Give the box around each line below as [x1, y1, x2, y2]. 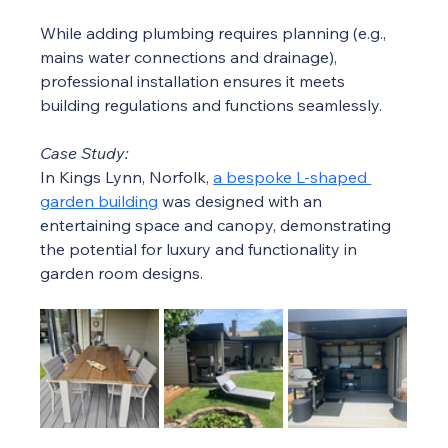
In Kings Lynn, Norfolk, [40, 167, 214, 188]
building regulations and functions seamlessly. [40, 95, 383, 116]
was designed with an [158, 191, 327, 212]
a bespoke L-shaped [213, 167, 372, 188]
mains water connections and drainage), [40, 47, 342, 68]
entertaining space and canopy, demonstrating [40, 215, 396, 236]
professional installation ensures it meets [40, 71, 350, 92]
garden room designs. [40, 263, 204, 284]
